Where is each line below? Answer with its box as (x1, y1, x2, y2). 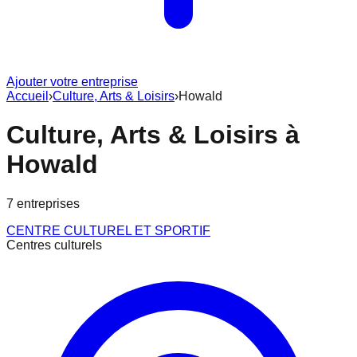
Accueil (6, 89, 49, 103)
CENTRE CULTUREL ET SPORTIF (6, 223, 210, 237)
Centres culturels (6, 237, 102, 252)
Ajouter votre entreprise (6, 75, 138, 88)
